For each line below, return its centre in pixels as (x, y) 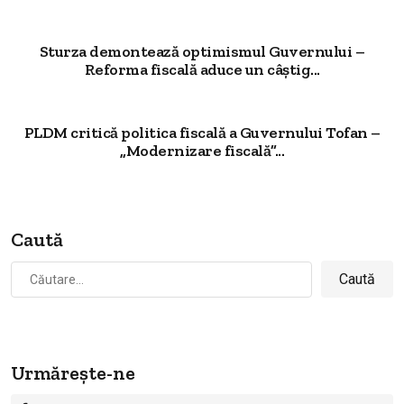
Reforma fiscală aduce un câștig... (202, 70)
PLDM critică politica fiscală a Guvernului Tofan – (202, 133)
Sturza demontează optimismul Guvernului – (202, 52)
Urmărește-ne (73, 373)
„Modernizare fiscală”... (202, 151)
